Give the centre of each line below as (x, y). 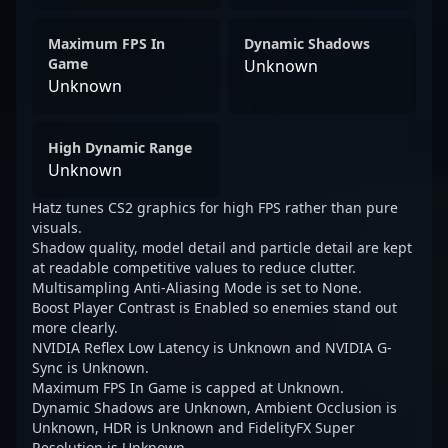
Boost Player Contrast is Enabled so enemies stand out (214, 307)
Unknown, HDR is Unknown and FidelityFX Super (193, 427)
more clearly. (75, 327)
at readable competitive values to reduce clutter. (194, 267)
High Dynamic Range (120, 147)
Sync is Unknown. (90, 367)
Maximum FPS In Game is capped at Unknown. (188, 387)
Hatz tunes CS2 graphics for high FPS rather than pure (215, 207)
